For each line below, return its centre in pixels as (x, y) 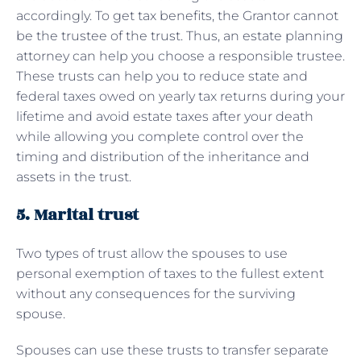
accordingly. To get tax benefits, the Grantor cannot (177, 15)
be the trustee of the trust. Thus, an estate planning (180, 35)
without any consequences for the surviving (156, 293)
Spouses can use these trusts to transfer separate (172, 350)
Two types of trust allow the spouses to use (152, 253)
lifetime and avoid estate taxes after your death (165, 116)
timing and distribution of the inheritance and (163, 156)
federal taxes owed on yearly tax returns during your (180, 96)
